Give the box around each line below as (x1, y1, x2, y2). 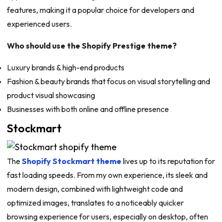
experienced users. (6, 19, 72, 29)
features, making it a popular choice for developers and (6, 5, 194, 15)
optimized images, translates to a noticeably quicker (6, 198, 184, 208)
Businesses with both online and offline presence (6, 104, 169, 114)
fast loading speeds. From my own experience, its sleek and (6, 170, 208, 180)
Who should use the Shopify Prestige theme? (6, 41, 177, 51)
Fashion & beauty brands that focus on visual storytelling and (6, 76, 210, 87)
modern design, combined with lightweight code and (6, 184, 183, 194)
